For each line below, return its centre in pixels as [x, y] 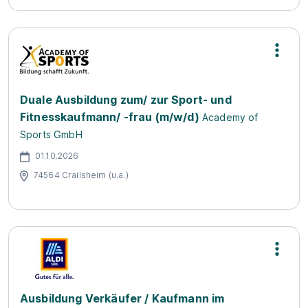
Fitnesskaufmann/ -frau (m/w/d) [110, 117]
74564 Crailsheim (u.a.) [81, 175]
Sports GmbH [51, 134]
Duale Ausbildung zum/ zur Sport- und [126, 100]
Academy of [230, 117]
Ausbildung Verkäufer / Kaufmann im [122, 298]
